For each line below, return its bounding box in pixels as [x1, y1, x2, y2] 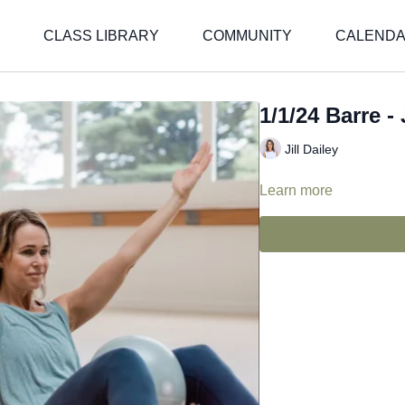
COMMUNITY [202, 28, 292, 43]
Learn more [259, 183, 334, 198]
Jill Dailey [285, 141, 339, 156]
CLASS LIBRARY [43, 28, 159, 43]
